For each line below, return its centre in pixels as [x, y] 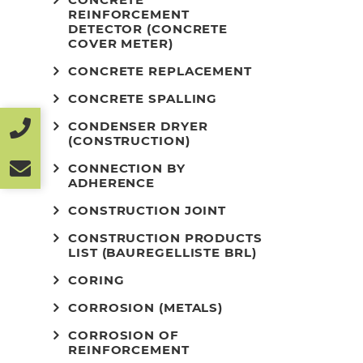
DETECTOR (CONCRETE [148, 29]
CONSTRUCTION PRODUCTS [165, 238]
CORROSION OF [124, 335]
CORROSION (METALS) [146, 307]
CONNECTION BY [127, 168]
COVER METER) [121, 43]
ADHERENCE [112, 183]
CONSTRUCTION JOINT [147, 210]
